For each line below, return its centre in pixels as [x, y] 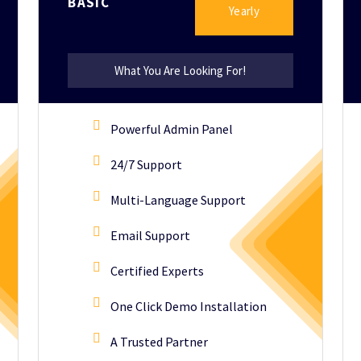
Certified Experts [158, 271]
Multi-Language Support [178, 200]
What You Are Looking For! [180, 71]
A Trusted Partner [160, 342]
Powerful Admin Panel [172, 129]
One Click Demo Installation [189, 306]
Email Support [151, 235]
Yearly [244, 10]
